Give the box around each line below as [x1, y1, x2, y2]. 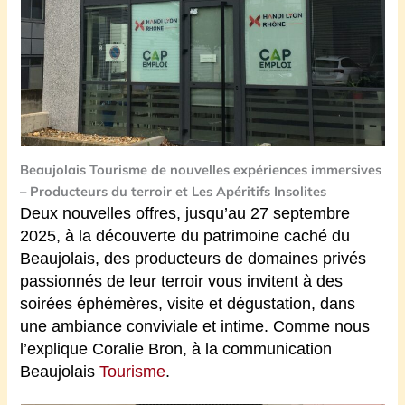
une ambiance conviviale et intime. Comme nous [20, 317, 371, 336]
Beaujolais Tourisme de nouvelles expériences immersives [20, 161, 382, 179]
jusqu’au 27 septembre [185, 204, 351, 223]
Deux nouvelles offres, [20, 204, 182, 223]
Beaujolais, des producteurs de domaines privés [20, 250, 367, 268]
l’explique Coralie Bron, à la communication [20, 340, 333, 359]
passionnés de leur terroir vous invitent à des [20, 272, 344, 291]
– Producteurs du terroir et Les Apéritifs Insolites [20, 183, 327, 201]
